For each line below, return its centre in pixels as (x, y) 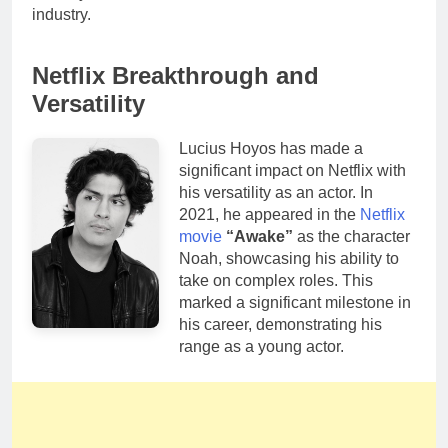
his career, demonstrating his (280, 324)
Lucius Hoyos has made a (270, 148)
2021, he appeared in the (269, 214)
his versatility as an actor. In (275, 192)
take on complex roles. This (275, 280)
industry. (61, 14)
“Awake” (259, 236)
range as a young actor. (261, 346)
